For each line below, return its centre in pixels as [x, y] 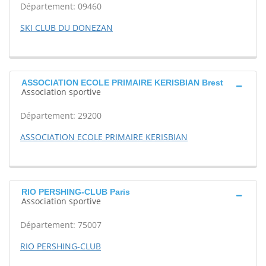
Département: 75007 [61, 225]
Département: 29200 [61, 115]
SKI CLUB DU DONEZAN [66, 28]
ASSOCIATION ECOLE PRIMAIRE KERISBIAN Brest [122, 83]
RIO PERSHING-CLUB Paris [76, 192]
